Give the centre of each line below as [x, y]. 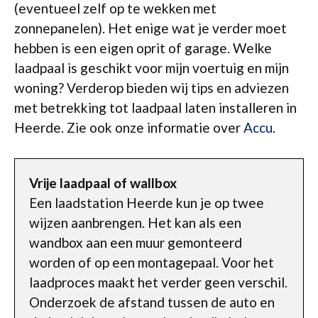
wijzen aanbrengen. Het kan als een [135, 222]
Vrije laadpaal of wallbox [103, 182]
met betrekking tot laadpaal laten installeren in [155, 108]
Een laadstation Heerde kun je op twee [147, 202]
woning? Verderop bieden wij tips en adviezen [152, 88]
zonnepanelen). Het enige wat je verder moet [150, 28]
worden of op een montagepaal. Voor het [152, 262]
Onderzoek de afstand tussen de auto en [152, 302]
